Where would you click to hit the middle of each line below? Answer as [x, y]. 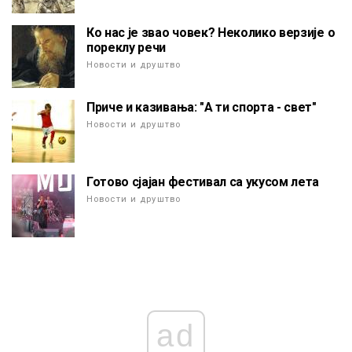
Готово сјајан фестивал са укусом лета [203, 181]
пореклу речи [126, 47]
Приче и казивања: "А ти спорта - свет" [202, 107]
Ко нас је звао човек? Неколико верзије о [211, 32]
